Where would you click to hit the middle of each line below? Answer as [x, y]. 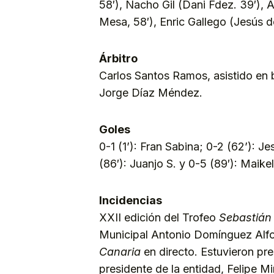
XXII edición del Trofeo [159, 217]
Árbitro [118, 58]
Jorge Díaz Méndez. [151, 92]
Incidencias [131, 200]
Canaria [120, 251]
